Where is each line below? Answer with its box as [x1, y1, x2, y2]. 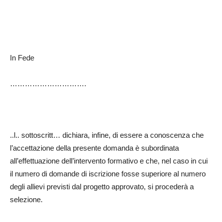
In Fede [10, 54, 34, 62]
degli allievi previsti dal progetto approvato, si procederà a [10, 182, 194, 191]
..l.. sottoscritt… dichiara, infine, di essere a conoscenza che [10, 131, 204, 140]
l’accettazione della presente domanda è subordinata [10, 144, 179, 153]
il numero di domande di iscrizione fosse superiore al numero [10, 169, 206, 178]
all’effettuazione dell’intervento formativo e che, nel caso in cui [10, 157, 208, 166]
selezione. [10, 195, 43, 204]
